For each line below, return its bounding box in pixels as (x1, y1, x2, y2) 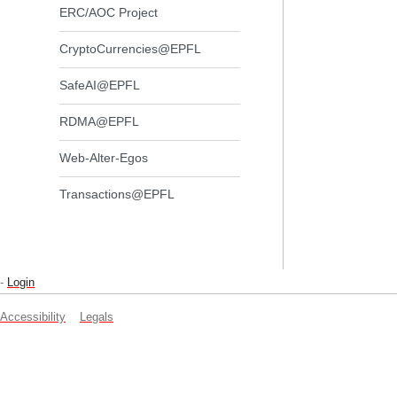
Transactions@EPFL (59, 187, 175, 202)
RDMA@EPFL (59, 114, 140, 129)
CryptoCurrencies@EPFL (59, 42, 202, 57)
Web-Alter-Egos (59, 151, 149, 166)
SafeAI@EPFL (59, 78, 141, 93)
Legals (80, 310, 113, 324)
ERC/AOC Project (59, 5, 159, 20)
